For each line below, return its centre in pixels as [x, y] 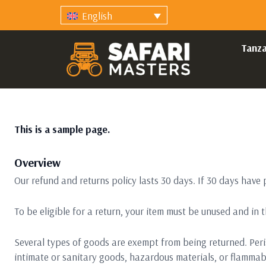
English [97, 16]
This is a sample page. [62, 129]
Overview [37, 162]
